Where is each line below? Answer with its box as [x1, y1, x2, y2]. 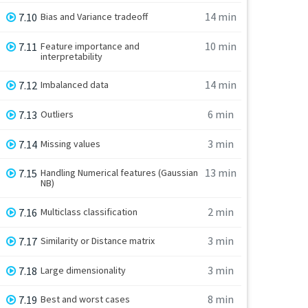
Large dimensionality [41, 263, 126, 276]
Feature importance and [41, 39, 140, 52]
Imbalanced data [41, 78, 109, 91]
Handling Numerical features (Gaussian [41, 166, 199, 179]
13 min [204, 166, 236, 180]
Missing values [41, 137, 101, 150]
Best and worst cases [41, 293, 131, 306]
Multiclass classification [41, 205, 138, 218]
